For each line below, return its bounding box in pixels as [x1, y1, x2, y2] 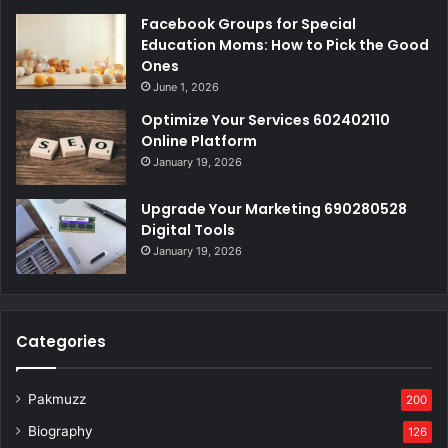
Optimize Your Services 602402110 [141, 110, 390, 131]
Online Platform [141, 131, 257, 152]
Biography [28, 423, 93, 440]
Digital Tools [141, 220, 235, 241]
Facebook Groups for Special [141, 14, 356, 35]
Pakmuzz [28, 391, 86, 408]
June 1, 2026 [153, 80, 219, 95]
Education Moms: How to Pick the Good [141, 35, 429, 56]
